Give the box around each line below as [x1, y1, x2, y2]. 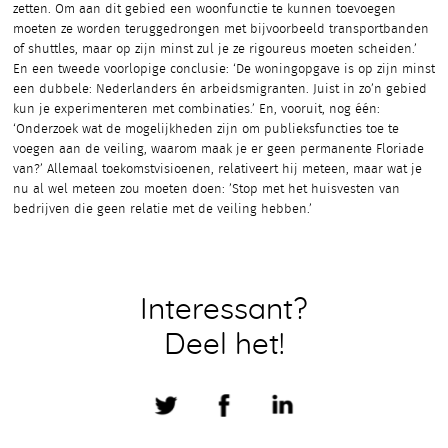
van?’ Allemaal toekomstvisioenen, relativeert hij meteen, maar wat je [13, 162, 422, 176]
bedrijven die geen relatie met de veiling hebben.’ [13, 202, 312, 216]
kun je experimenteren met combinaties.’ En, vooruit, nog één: [13, 102, 380, 116]
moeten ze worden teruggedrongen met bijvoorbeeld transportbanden [13, 22, 429, 36]
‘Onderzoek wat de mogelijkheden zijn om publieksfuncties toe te [13, 122, 399, 136]
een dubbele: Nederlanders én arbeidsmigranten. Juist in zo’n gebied [13, 82, 427, 96]
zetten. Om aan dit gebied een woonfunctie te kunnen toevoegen [13, 2, 396, 16]
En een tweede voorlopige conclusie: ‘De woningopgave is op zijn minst [13, 62, 435, 76]
